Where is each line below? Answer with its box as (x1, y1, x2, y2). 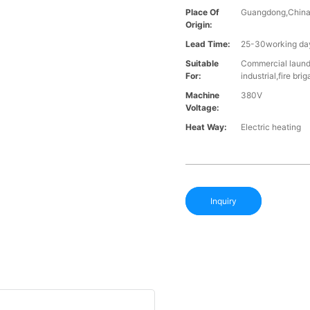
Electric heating (241, 122, 302, 133)
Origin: (185, 19, 213, 30)
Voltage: (185, 102, 220, 113)
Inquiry (210, 196, 237, 207)
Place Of (185, 7, 220, 18)
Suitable (185, 58, 219, 69)
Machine (185, 90, 220, 101)
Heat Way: (185, 122, 228, 133)
